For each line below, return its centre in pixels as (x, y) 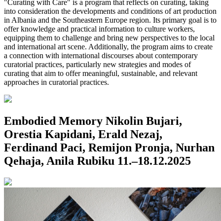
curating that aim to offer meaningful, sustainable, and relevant (101, 74)
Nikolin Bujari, (144, 121)
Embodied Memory (53, 121)
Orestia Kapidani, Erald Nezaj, (83, 134)
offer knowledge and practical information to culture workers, (99, 29)
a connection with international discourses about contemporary (101, 56)
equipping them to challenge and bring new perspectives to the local (109, 38)
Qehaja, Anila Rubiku (59, 161)
